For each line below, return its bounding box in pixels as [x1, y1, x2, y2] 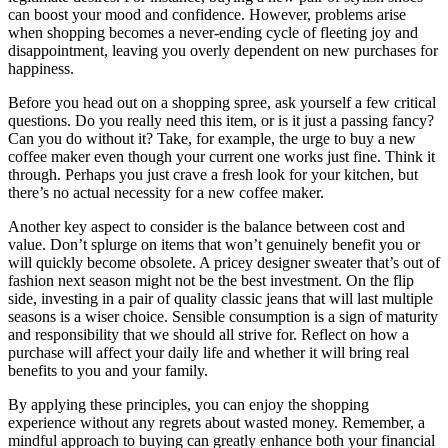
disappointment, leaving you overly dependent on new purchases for [8, 42, 438, 60]
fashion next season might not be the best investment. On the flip [8, 272, 414, 290]
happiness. [8, 60, 74, 78]
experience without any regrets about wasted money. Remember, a [8, 414, 425, 432]
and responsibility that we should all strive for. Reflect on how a [8, 326, 409, 344]
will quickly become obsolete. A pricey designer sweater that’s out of [8, 254, 440, 272]
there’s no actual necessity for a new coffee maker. [8, 184, 324, 202]
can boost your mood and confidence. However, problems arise [8, 6, 406, 24]
